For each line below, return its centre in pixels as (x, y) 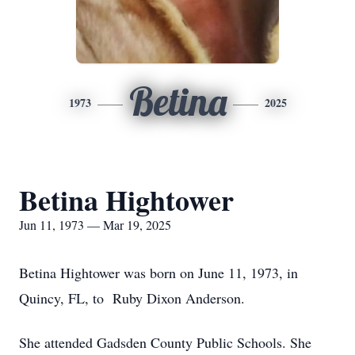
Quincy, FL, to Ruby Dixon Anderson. (132, 298)
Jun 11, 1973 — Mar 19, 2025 (95, 225)
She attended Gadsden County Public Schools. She (165, 342)
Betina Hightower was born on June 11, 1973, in (158, 273)
